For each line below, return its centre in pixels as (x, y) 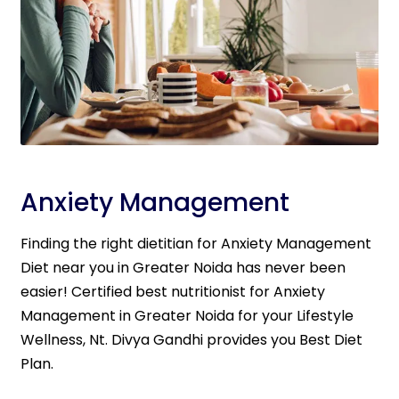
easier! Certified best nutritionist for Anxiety (173, 292)
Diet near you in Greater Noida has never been (183, 268)
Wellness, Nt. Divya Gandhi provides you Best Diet (191, 340)
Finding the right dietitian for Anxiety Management (196, 244)
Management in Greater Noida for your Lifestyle (187, 316)
